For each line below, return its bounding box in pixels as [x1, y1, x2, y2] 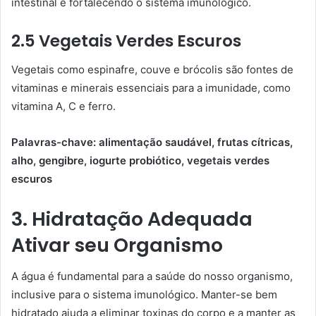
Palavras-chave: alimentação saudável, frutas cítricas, [11, 135, 293, 149]
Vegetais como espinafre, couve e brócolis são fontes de [11, 62, 293, 76]
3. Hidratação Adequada [11, 205, 253, 232]
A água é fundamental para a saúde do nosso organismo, [11, 269, 293, 283]
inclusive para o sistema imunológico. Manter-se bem [11, 288, 277, 301]
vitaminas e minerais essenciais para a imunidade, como [11, 80, 291, 95]
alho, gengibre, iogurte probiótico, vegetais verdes [11, 153, 269, 167]
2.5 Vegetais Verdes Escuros [11, 30, 241, 52]
